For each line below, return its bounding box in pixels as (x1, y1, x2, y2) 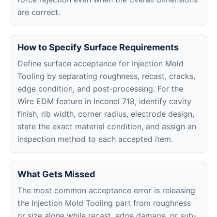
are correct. (17, 7, 60, 17)
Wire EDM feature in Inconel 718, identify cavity (17, 96, 191, 106)
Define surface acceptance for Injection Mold (17, 59, 184, 68)
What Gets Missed (17, 169, 95, 179)
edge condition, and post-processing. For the (17, 84, 183, 93)
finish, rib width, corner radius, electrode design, (17, 109, 194, 119)
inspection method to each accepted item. (17, 134, 173, 144)
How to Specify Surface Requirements (17, 42, 179, 52)
